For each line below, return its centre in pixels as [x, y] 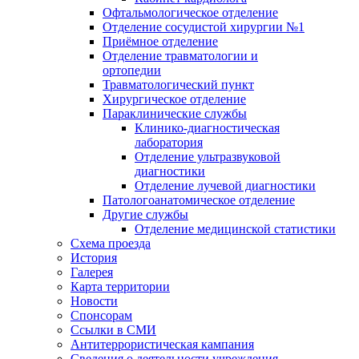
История [94, 258]
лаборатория [169, 142]
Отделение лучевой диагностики [225, 186]
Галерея [92, 272]
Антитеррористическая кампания [162, 344]
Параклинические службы [175, 113]
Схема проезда [111, 243]
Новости [94, 301]
